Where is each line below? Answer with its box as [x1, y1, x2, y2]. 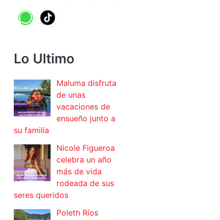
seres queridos [14, 190, 68, 200]
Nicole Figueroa [56, 143, 115, 153]
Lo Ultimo [14, 51, 75, 67]
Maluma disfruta [56, 78, 116, 88]
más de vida [56, 166, 102, 177]
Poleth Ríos [56, 208, 98, 218]
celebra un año [56, 155, 111, 165]
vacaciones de [56, 102, 110, 112]
